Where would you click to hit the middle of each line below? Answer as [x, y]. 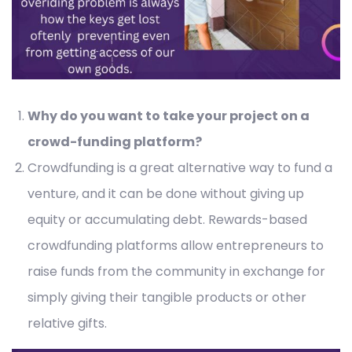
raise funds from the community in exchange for [176, 272]
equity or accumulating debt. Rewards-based [167, 220]
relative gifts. [67, 324]
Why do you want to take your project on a [169, 116]
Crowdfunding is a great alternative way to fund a [180, 168]
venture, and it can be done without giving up [166, 194]
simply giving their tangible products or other [167, 298]
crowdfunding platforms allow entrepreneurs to [176, 246]
